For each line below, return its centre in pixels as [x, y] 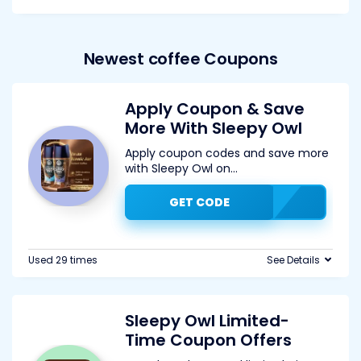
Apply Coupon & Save [215, 109]
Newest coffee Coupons [180, 59]
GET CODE [199, 202]
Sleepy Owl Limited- [207, 321]
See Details [293, 260]
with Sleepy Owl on [178, 168]
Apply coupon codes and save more [227, 153]
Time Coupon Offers [208, 340]
